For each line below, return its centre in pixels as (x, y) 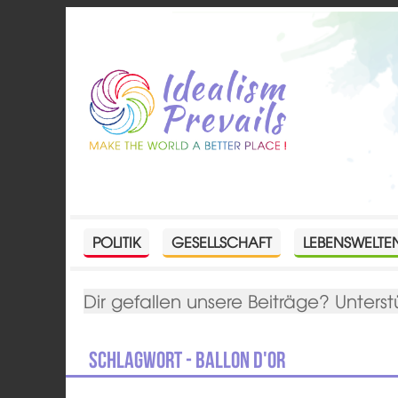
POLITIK (117, 241)
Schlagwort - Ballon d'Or (187, 359)
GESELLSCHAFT (222, 241)
